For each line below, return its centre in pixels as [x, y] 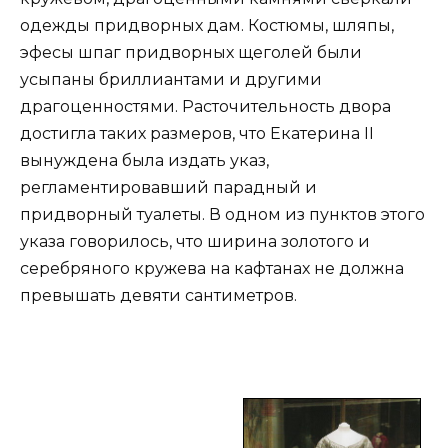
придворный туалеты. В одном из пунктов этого [222, 214]
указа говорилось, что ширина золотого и [195, 241]
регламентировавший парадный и [168, 187]
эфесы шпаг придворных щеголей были [191, 52]
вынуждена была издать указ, [144, 160]
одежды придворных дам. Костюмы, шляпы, [207, 25]
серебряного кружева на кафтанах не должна [212, 268]
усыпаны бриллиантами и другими [171, 79]
